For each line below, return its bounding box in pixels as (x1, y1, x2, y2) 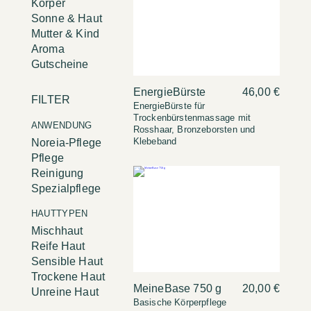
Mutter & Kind (31, 28, 100, 40)
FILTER (31, 93, 71, 106)
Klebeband (133, 136, 177, 147)
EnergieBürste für (133, 101, 205, 112)
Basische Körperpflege (133, 297, 227, 308)
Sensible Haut (31, 255, 103, 268)
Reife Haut (31, 240, 85, 253)
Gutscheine (31, 58, 89, 71)
